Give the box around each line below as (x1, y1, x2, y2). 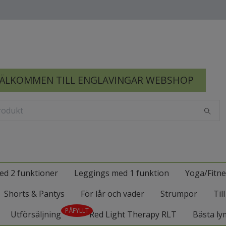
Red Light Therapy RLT (89, 209, 177, 220)
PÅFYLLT (65, 206, 89, 215)
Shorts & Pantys (4, 188, 65, 199)
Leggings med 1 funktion (74, 167, 169, 179)
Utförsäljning (10, 209, 61, 220)
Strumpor (160, 188, 197, 199)
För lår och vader (81, 188, 144, 199)
